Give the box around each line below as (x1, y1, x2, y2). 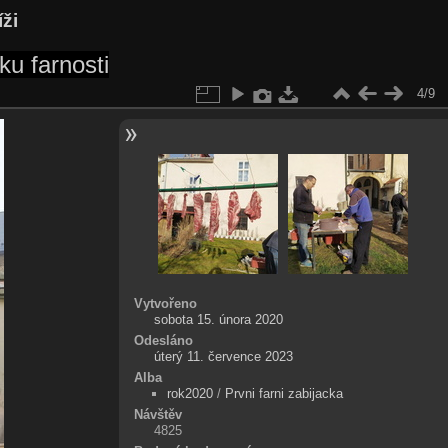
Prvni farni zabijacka (224, 385, 343, 401)
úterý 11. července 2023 (153, 348, 293, 364)
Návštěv (133, 406, 182, 422)
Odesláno (133, 332, 193, 348)
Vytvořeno (133, 295, 197, 311)
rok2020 (166, 385, 213, 401)
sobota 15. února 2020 (153, 311, 283, 327)
